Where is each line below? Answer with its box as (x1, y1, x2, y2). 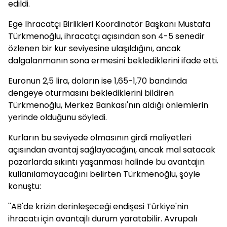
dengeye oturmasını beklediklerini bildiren (8, 87, 174, 99)
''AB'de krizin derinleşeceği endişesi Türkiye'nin (8, 201, 188, 212)
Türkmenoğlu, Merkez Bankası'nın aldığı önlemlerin (8, 99, 208, 111)
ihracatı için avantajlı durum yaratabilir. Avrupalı (8, 213, 197, 224)
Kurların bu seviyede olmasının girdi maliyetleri (8, 132, 192, 143)
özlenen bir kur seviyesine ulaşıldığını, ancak (8, 43, 181, 54)
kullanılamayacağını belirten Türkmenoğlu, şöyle (8, 168, 200, 180)
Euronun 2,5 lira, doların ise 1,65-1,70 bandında (8, 75, 187, 87)
